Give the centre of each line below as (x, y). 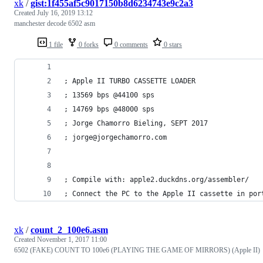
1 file (55, 44)
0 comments (130, 44)
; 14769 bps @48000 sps (109, 109)
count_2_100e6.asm (69, 230)
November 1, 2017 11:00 (72, 239)
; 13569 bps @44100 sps (109, 95)
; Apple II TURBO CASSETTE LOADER (130, 81)
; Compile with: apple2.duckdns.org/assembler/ (156, 179)
